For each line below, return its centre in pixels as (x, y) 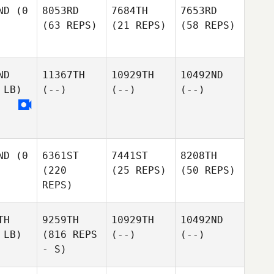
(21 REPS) (139, 25)
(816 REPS (70, 235)
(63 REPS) (70, 25)
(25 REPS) (139, 170)
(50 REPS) (208, 170)
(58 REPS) (208, 25)
